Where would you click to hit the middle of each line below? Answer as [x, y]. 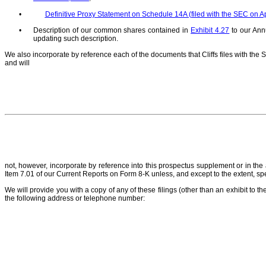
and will [17, 63]
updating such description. [76, 39]
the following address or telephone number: [75, 199]
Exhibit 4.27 [210, 31]
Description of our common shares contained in [112, 31]
